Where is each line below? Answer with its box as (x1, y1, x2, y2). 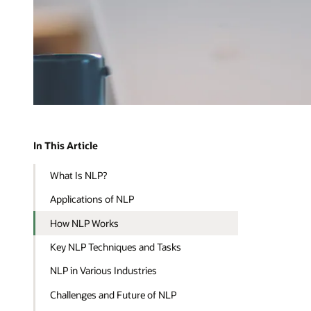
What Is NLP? (50, 168, 108, 182)
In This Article (33, 139, 98, 153)
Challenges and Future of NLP (50, 287, 177, 301)
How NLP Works (50, 216, 119, 230)
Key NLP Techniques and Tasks (50, 239, 182, 253)
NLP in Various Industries (50, 264, 158, 278)
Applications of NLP (50, 192, 135, 206)
